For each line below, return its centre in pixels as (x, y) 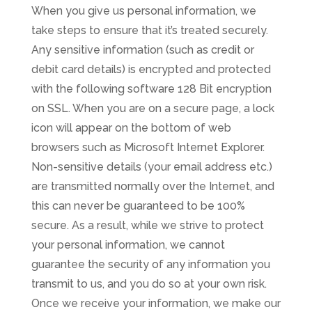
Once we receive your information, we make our (156, 304)
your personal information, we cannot (128, 245)
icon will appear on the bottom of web (131, 128)
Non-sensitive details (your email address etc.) (151, 167)
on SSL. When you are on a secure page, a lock (153, 109)
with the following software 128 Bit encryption (151, 89)
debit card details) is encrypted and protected (151, 70)
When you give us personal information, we (143, 11)
